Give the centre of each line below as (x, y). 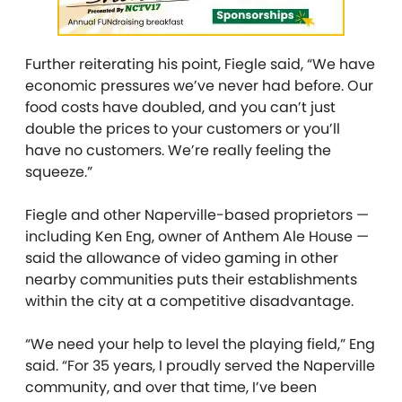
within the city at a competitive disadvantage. (189, 301)
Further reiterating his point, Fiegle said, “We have (200, 64)
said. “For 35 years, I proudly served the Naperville (200, 365)
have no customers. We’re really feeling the (178, 150)
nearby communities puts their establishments (191, 279)
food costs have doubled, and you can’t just (180, 107)
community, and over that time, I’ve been (171, 387)
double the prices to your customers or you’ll (183, 128)
